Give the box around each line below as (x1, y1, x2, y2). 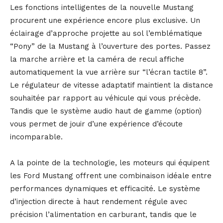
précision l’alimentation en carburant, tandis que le (10, 210, 197, 220)
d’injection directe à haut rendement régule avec (10, 197, 187, 207)
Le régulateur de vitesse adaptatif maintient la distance (10, 81, 213, 90)
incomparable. (10, 132, 63, 142)
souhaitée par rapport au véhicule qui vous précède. (10, 94, 201, 103)
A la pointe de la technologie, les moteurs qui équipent (10, 158, 210, 168)
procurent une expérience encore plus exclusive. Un (10, 16, 200, 25)
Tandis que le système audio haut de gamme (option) (10, 107, 202, 116)
